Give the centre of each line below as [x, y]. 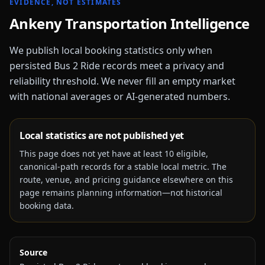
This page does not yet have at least [92, 153]
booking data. [47, 206]
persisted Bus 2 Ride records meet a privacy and [117, 66]
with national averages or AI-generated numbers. [120, 96]
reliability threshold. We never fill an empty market [122, 81]
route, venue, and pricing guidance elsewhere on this [126, 180]
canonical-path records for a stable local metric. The [123, 167]
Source [33, 252]
